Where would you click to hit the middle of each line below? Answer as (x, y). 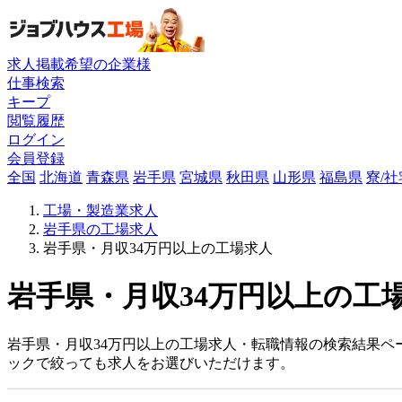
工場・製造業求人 (100, 210)
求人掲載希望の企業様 (79, 64)
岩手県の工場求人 (100, 229)
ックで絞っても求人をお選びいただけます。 (151, 363)
